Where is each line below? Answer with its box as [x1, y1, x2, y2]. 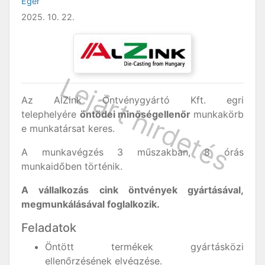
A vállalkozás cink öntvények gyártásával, [21, 183, 244, 196]
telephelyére [21, 108, 80, 120]
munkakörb [193, 108, 244, 120]
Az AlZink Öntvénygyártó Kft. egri [21, 93, 244, 106]
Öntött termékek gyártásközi [45, 240, 244, 253]
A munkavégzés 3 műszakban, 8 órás [21, 146, 244, 158]
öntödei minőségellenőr [79, 108, 194, 120]
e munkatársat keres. [21, 122, 118, 134]
